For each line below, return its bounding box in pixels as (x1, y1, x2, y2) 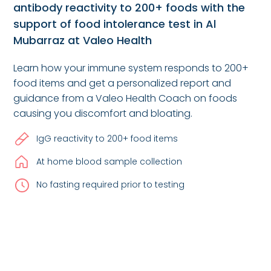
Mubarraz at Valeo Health (13, 32, 152, 48)
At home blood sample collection (36, 155, 183, 168)
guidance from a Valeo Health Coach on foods (13, 91, 238, 105)
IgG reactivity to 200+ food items (36, 132, 178, 145)
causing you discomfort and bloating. (13, 106, 193, 120)
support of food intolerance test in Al (13, 16, 217, 31)
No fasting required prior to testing (36, 178, 185, 191)
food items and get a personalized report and (13, 76, 232, 90)
